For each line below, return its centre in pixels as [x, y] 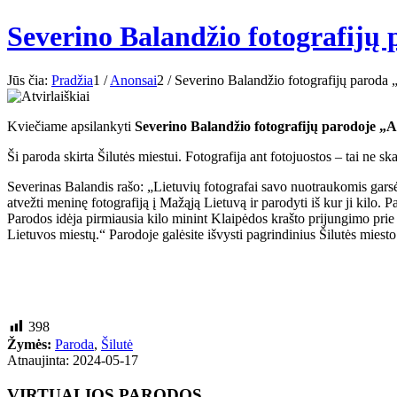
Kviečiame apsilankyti [71, 126]
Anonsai [133, 80]
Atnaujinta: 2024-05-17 [73, 361]
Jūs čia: [27, 80]
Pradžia [72, 80]
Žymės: [29, 345]
